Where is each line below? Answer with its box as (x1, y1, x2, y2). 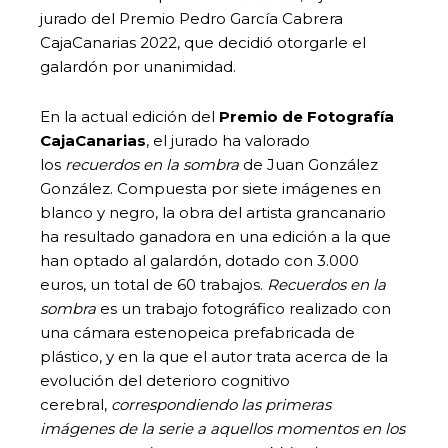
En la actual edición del (40, 106, 219, 126)
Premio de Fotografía (219, 106, 394, 126)
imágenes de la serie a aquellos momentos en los (40, 418, 405, 438)
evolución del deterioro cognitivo (40, 370, 290, 390)
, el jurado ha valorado (146, 130, 310, 150)
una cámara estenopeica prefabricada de (40, 322, 355, 342)
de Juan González (243, 154, 378, 174)
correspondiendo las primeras (111, 394, 331, 414)
